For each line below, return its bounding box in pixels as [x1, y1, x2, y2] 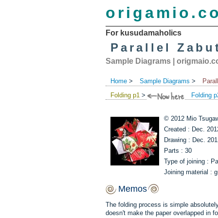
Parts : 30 [164, 147, 192, 154]
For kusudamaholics [106, 29, 182, 37]
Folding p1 [110, 91, 140, 99]
